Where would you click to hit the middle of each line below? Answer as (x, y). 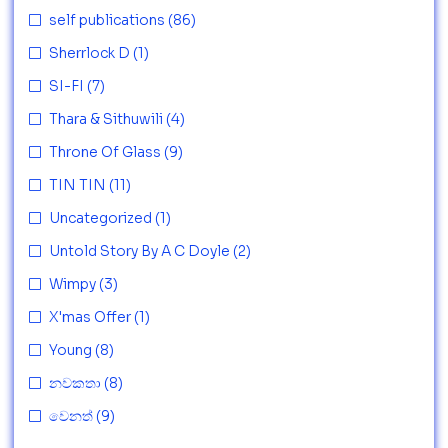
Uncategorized (100, 218)
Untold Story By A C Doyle (139, 251)
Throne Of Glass (105, 152)
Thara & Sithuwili (106, 119)
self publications (107, 20)
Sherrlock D (89, 53)
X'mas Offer (90, 317)
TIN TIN (77, 185)
